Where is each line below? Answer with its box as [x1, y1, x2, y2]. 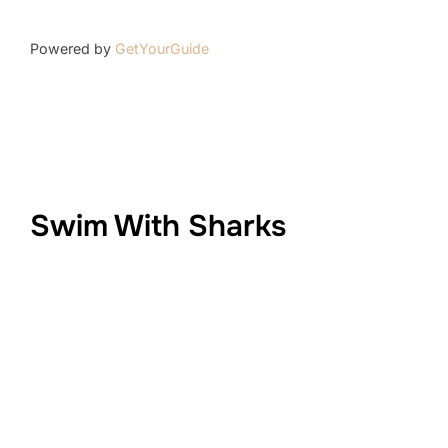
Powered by [30, 39, 115, 57]
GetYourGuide [115, 39, 209, 57]
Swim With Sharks [30, 207, 286, 246]
